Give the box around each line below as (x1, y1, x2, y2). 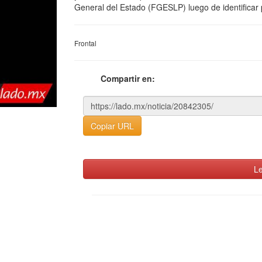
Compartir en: (101, 73, 155, 84)
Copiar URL (91, 120, 134, 132)
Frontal (74, 38, 96, 48)
